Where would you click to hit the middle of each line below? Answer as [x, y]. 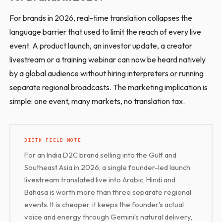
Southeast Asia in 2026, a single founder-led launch [108, 167]
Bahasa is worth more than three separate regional [108, 192]
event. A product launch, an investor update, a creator [101, 45]
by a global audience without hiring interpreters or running [107, 73]
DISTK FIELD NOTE [53, 140]
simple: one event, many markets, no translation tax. [97, 101]
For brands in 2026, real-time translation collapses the [101, 18]
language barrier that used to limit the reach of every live [106, 31]
